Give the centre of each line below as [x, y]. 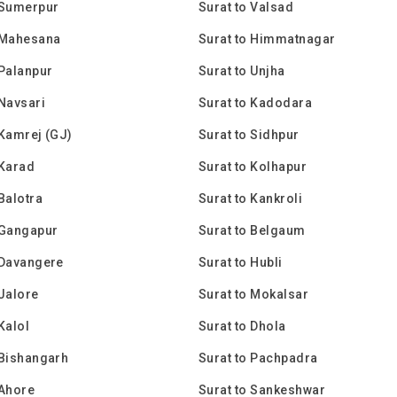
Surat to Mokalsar [254, 294]
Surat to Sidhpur [249, 135]
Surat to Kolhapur [253, 167]
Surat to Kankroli [251, 198]
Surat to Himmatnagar [267, 39]
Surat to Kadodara [256, 103]
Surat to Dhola [242, 326]
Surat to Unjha [242, 71]
